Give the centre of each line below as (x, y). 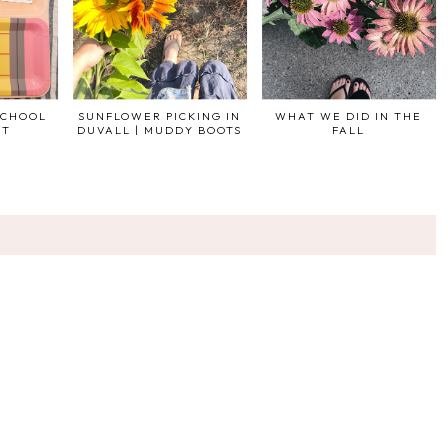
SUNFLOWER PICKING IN (160, 116)
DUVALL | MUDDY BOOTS (160, 130)
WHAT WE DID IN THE (349, 116)
